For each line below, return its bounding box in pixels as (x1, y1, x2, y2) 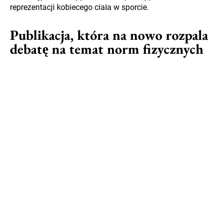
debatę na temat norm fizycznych (10, 40, 204, 58)
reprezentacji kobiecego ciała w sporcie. (10, 2, 149, 12)
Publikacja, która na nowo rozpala (10, 26, 208, 44)
